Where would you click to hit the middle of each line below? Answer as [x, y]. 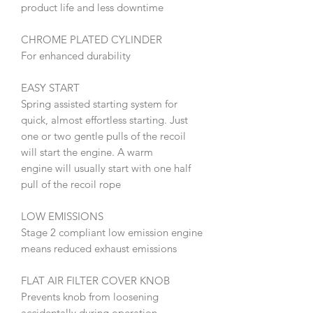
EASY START [50, 87]
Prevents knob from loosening [90, 296]
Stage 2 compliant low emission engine [112, 232]
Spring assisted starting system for [99, 103]
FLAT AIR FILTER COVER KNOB [95, 280]
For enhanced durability [76, 55]
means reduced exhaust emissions [99, 248]
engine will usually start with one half [106, 168]
